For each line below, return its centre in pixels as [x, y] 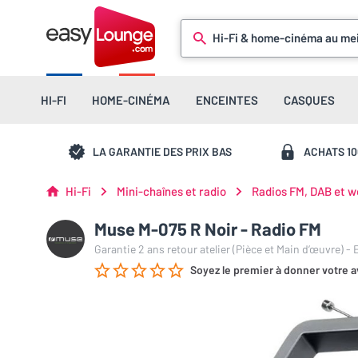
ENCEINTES [227, 100]
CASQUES [309, 100]
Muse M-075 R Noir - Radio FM [208, 229]
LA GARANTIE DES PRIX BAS [163, 151]
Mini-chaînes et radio [171, 191]
